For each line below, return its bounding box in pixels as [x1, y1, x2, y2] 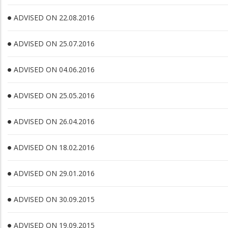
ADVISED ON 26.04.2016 [14, 117, 95, 126]
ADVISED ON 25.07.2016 [14, 39, 95, 48]
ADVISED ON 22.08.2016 [14, 13, 95, 22]
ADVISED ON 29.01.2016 [14, 168, 95, 178]
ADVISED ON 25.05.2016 [14, 91, 95, 100]
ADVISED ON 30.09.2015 [14, 194, 95, 204]
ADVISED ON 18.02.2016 [14, 142, 95, 152]
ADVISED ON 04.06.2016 [14, 65, 95, 74]
